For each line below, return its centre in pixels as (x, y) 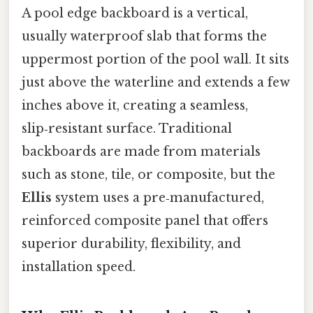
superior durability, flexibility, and (131, 243)
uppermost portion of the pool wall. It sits (155, 59)
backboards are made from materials (141, 151)
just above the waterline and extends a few (156, 82)
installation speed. (79, 267)
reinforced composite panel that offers (145, 220)
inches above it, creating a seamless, (135, 105)
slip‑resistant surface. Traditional (127, 128)
